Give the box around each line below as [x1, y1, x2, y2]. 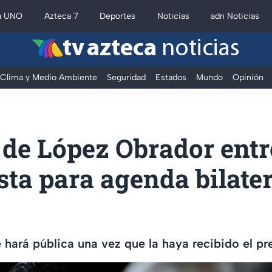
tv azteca [63, 37, 157, 61]
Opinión [233, 72, 263, 83]
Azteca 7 [44, 11, 78, 21]
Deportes [100, 11, 136, 21]
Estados [155, 72, 186, 83]
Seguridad [107, 72, 146, 83]
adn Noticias [211, 11, 260, 21]
